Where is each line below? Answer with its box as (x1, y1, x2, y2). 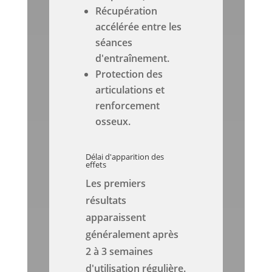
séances (95, 36, 133, 50)
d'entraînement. (95, 52, 170, 66)
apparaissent (86, 211, 146, 225)
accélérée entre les (95, 20, 182, 34)
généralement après (86, 228, 179, 242)
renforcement (95, 99, 160, 113)
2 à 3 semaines (86, 245, 154, 259)
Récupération (95, 4, 158, 18)
